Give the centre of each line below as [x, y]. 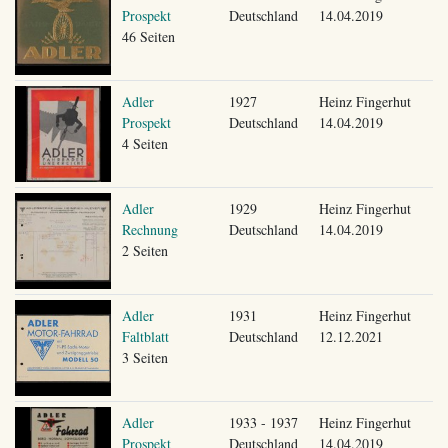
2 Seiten [144, 250]
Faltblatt [145, 336]
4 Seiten [144, 143]
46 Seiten [148, 36]
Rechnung [149, 229]
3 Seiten [144, 357]
